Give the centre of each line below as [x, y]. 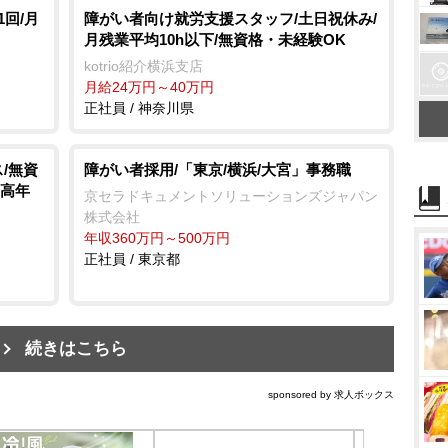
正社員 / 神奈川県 [139, 107]
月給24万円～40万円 [149, 86]
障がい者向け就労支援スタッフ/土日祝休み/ [230, 18]
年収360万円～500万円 [157, 237]
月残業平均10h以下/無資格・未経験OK [215, 39]
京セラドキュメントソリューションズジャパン [231, 195]
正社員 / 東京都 [132, 258]
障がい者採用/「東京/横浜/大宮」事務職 [217, 169]
